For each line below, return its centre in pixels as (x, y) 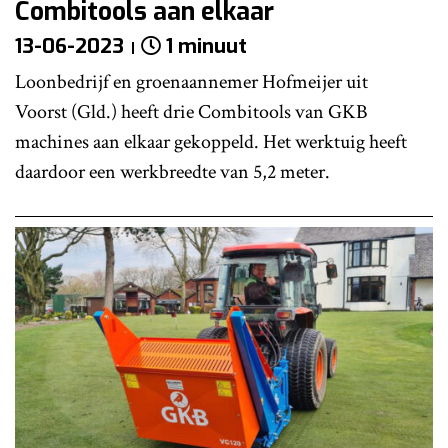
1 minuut (206, 47)
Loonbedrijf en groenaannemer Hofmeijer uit (191, 82)
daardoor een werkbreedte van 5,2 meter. (172, 172)
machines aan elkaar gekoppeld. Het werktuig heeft (211, 142)
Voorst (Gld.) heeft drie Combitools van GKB (191, 112)
